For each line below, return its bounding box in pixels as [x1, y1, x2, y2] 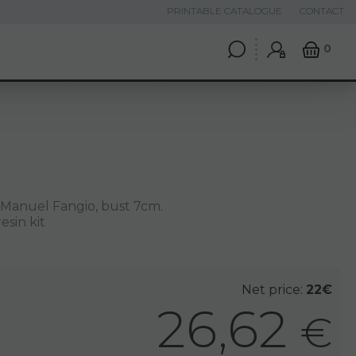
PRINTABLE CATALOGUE [167, 5, 282, 17]
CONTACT [300, 5, 344, 17]
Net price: [242, 282, 306, 297]
